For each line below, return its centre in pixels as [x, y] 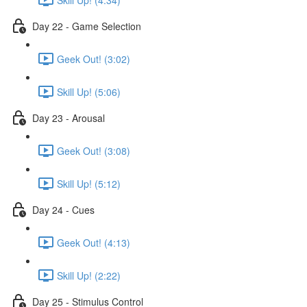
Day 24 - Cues [63, 209]
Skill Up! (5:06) [89, 91]
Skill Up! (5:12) [89, 183]
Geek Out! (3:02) [94, 59]
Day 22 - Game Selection [87, 26]
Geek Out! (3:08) [94, 150]
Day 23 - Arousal [69, 118]
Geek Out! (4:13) [94, 242]
